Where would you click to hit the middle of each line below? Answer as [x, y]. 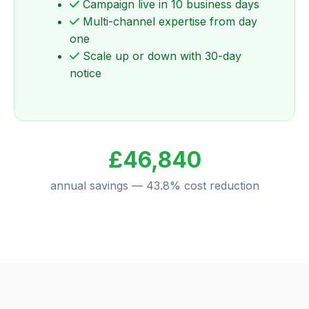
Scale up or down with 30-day [160, 56]
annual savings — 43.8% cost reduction [154, 186]
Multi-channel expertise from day [168, 22]
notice [86, 73]
